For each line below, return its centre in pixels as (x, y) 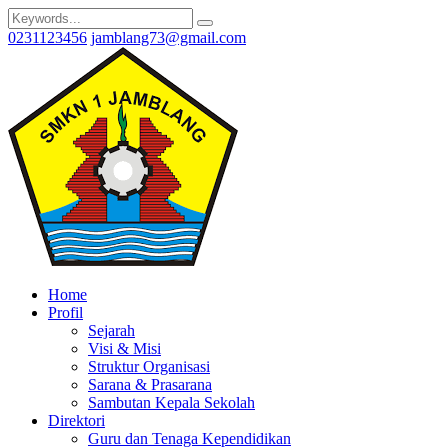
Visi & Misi (124, 348)
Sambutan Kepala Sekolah (171, 402)
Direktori (76, 420)
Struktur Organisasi (149, 366)
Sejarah (111, 330)
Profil (65, 312)
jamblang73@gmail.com (168, 37)
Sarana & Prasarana (150, 384)
